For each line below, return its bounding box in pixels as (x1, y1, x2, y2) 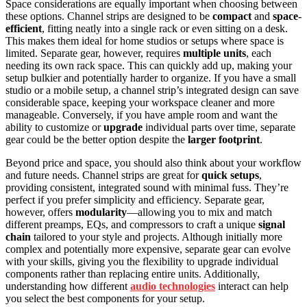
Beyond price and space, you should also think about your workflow (5, 157, 302, 169)
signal (258, 219, 285, 231)
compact (212, 10, 251, 23)
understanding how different (5, 280, 130, 293)
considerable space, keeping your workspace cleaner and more (5, 97, 275, 109)
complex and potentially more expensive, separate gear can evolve (5, 243, 291, 256)
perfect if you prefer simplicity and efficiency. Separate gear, (5, 194, 265, 206)
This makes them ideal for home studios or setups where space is (5, 35, 284, 47)
